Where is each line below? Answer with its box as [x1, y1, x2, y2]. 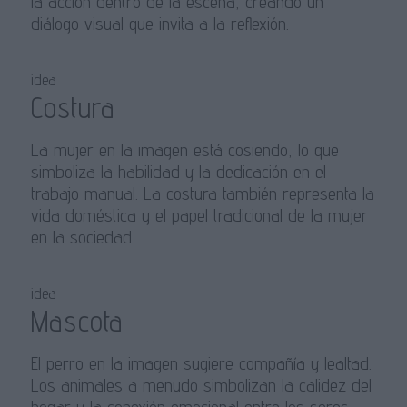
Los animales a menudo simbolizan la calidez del [30, 374, 372, 397]
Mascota [30, 303, 123, 339]
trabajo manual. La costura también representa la [30, 183, 374, 205]
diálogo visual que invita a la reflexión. [30, 13, 289, 35]
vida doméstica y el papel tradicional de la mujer [30, 204, 368, 227]
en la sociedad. [30, 226, 134, 249]
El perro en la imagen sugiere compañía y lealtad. [30, 352, 372, 375]
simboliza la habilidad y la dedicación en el [30, 161, 326, 184]
